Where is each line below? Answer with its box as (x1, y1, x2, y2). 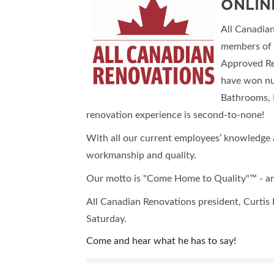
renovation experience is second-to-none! (86, 110, 264, 120)
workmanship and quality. (86, 150, 199, 160)
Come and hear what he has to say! (86, 236, 236, 246)
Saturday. (86, 214, 127, 224)
